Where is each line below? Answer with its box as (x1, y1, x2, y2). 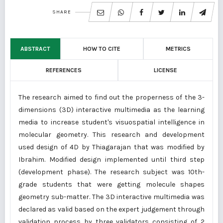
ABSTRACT (20, 45, 50, 52)
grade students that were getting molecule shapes (18, 180, 205, 189)
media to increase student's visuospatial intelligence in (18, 118, 205, 126)
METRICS (165, 45, 191, 52)
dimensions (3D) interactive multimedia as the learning (18, 106, 205, 114)
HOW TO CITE (83, 45, 121, 52)
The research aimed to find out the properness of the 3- (18, 93, 205, 102)
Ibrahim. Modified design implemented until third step (18, 155, 205, 164)
